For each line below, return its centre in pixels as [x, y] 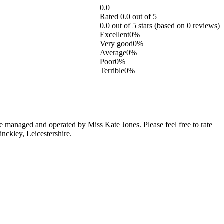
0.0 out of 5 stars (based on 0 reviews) [160, 25]
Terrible [112, 70]
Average [113, 52]
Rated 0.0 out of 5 [128, 16]
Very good [116, 43]
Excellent [115, 34]
